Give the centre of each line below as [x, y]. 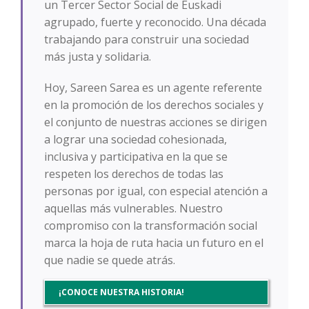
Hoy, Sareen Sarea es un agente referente [153, 88]
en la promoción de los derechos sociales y [153, 105]
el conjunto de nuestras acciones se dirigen [155, 122]
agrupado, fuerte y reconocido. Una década [155, 22]
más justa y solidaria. [97, 57]
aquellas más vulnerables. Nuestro [133, 209]
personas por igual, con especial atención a [156, 191]
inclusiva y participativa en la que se [136, 157]
